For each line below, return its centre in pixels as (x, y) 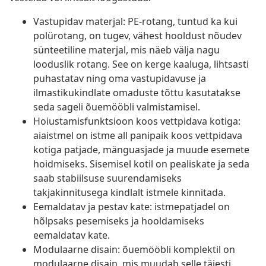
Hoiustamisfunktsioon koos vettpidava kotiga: (137, 121)
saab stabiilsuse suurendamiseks (107, 178)
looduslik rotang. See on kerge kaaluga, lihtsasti (141, 64)
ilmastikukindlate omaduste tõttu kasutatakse (137, 93)
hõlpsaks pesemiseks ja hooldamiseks (119, 221)
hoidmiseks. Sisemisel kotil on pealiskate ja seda (141, 164)
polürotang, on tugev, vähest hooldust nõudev (137, 36)
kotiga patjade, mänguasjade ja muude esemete (141, 150)
